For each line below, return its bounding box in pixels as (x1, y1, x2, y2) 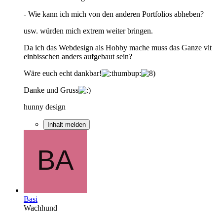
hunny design (24, 102, 66, 111)
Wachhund (24, 203, 57, 212)
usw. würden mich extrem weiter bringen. (24, 26, 153, 35)
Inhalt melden (47, 120, 86, 128)
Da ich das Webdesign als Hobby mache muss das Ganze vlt (24, 43, 212, 52)
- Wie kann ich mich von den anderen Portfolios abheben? (24, 9, 204, 18)
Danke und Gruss (24, 85, 78, 94)
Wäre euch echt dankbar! (24, 69, 102, 77)
